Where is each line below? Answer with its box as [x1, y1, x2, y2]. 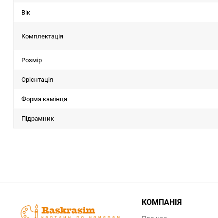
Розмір [21, 55, 42, 64]
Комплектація [21, 32, 63, 40]
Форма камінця [21, 94, 67, 103]
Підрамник [21, 114, 54, 123]
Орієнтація [21, 75, 53, 84]
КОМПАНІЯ [142, 197, 182, 207]
